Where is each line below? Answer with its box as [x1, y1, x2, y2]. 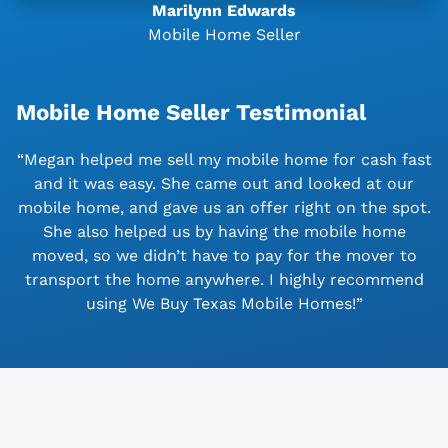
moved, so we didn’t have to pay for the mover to [31, 246, 417, 266]
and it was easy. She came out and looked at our [34, 174, 414, 194]
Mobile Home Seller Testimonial [16, 99, 366, 126]
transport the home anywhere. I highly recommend [24, 270, 424, 290]
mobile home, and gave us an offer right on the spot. [17, 198, 431, 218]
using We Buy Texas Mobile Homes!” [85, 294, 363, 314]
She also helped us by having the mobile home [42, 222, 406, 242]
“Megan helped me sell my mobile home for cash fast [16, 150, 432, 170]
